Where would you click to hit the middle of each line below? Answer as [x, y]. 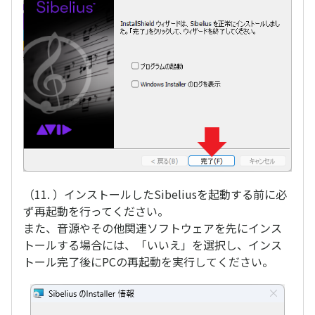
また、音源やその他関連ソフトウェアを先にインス [153, 227]
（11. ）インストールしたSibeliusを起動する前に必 [155, 194]
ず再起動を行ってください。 [96, 211]
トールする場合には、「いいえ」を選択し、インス [153, 244]
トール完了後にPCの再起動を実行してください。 [148, 261]
